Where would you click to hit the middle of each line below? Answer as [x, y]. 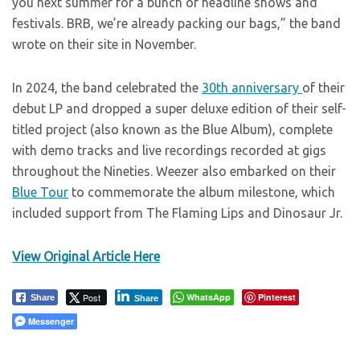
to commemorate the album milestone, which [202, 192]
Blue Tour [40, 192]
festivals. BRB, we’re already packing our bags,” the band [176, 24]
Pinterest [277, 297]
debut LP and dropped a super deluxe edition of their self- [179, 109]
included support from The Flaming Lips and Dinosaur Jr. [177, 213]
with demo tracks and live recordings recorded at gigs [169, 151]
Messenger [51, 321]
